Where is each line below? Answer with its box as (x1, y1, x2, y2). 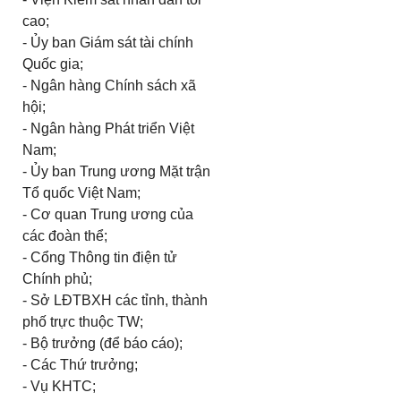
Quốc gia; (21, 56, 83, 72)
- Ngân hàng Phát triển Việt (21, 121, 194, 136)
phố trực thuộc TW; (21, 314, 143, 329)
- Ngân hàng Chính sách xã (21, 78, 196, 93)
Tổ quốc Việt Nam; (21, 185, 141, 200)
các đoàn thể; (21, 228, 107, 243)
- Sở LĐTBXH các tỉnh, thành (21, 293, 208, 308)
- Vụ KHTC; (21, 379, 96, 394)
